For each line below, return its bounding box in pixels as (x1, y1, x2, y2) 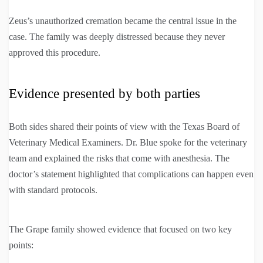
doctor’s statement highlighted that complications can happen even (9, 169, 254, 180)
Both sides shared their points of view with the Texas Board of (9, 122, 240, 132)
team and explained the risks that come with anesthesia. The (9, 153, 230, 164)
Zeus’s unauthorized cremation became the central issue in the (9, 16, 237, 26)
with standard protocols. (9, 185, 97, 195)
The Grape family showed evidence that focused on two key (9, 224, 232, 235)
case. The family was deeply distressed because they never (9, 32, 225, 42)
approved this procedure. (9, 48, 100, 58)
